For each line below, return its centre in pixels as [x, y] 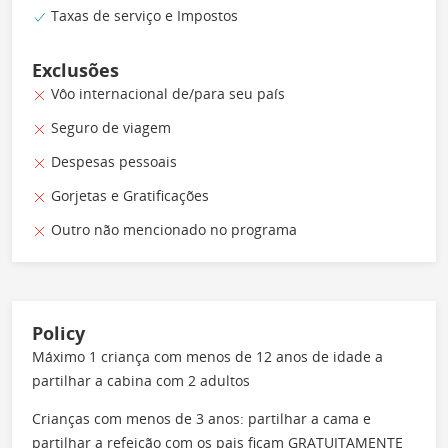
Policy [58, 332]
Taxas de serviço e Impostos [142, 15]
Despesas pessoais [112, 161]
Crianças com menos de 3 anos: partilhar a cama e [201, 418]
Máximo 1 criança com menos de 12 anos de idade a [207, 356]
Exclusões [75, 69]
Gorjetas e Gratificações [128, 195]
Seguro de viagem [109, 127]
